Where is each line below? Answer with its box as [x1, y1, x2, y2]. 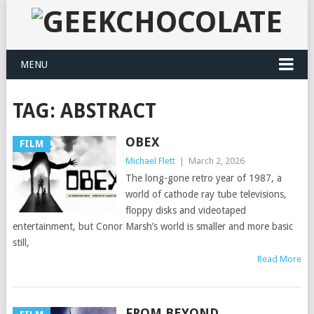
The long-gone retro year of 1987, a [125, 172, 282, 184]
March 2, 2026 [188, 156, 245, 166]
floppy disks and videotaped [125, 205, 246, 216]
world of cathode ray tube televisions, [125, 189, 287, 200]
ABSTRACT [60, 100, 156, 123]
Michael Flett [125, 156, 175, 166]
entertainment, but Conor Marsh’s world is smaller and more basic [12, 221, 293, 232]
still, [12, 237, 29, 248]
